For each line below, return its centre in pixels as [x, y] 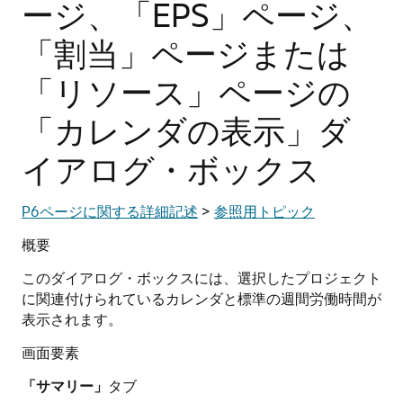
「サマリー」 [65, 385]
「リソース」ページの [186, 91]
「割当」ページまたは [186, 53]
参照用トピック [264, 211]
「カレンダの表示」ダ [186, 130]
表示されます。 [72, 319]
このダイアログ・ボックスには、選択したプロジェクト [201, 278]
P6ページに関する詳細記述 [110, 211]
